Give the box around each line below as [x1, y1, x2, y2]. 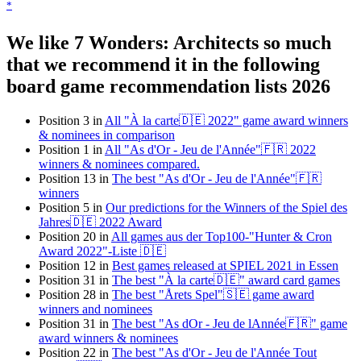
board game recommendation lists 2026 [6, 76, 330, 98]
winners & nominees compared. [39, 157, 200, 172]
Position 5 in [39, 201, 106, 215]
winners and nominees [39, 302, 152, 317]
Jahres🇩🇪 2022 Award [39, 215, 162, 230]
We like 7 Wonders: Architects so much [6, 32, 331, 54]
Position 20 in [39, 230, 111, 244]
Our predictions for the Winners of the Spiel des [106, 201, 347, 215]
